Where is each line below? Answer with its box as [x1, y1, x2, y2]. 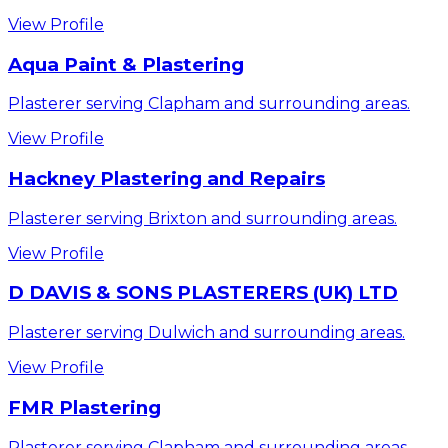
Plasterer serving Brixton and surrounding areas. [8, 208, 397, 228]
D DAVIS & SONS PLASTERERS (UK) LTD [8, 281, 398, 305]
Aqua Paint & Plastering [8, 52, 244, 76]
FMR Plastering [8, 395, 161, 419]
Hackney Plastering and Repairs [8, 167, 325, 191]
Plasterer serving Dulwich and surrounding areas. [8, 323, 405, 343]
